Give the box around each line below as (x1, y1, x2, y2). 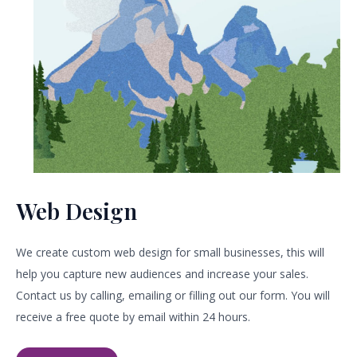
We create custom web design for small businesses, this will (16, 245, 324, 260)
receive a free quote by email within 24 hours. (16, 309, 250, 324)
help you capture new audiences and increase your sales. (16, 266, 308, 281)
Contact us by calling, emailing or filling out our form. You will (16, 288, 330, 303)
